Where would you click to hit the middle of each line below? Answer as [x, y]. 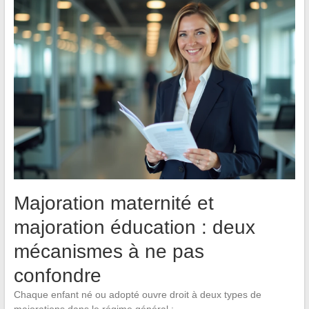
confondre [57, 276]
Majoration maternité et [113, 203]
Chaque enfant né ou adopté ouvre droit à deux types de [137, 295]
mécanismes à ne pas [109, 252]
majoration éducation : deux [134, 228]
